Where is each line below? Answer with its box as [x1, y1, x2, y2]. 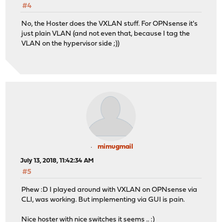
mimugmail [98, 143, 133, 151]
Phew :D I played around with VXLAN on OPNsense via [21, 186, 198, 194]
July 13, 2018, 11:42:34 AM [20, 157, 94, 164]
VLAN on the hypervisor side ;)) [21, 40, 120, 48]
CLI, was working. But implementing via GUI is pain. [21, 196, 185, 204]
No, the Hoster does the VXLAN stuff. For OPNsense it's [21, 20, 198, 28]
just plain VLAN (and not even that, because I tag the [21, 30, 190, 38]
